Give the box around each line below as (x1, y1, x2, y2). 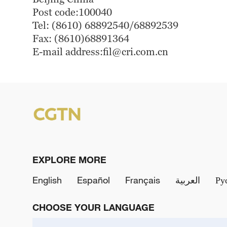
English (32, 174, 62, 185)
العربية (175, 174, 200, 185)
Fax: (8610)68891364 (32, 32, 129, 45)
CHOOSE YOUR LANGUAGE (32, 202, 155, 213)
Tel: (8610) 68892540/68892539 (32, 19, 178, 31)
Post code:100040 (32, 6, 112, 18)
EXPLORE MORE (32, 154, 106, 165)
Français (125, 174, 160, 185)
